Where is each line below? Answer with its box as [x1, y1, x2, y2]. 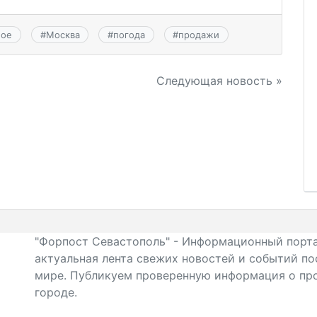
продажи [178, 28, 220, 40]
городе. [35, 285, 77, 299]
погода [113, 28, 145, 40]
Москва [45, 28, 80, 40]
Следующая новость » [156, 73, 282, 88]
